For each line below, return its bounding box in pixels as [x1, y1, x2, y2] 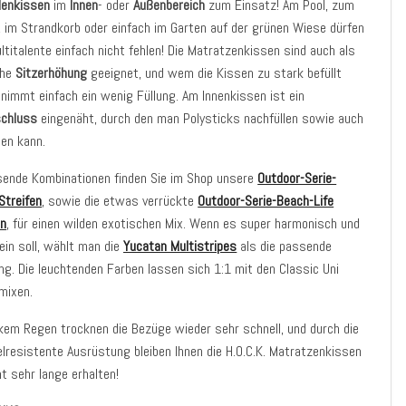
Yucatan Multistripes [123, 237, 237, 256]
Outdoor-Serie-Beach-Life [198, 191, 334, 210]
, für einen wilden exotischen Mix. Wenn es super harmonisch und [6, 214, 361, 233]
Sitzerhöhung [15, 63, 92, 82]
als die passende [237, 237, 333, 256]
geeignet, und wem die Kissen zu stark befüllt [91, 63, 343, 82]
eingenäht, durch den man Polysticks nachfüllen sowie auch [41, 109, 364, 128]
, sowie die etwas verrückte [42, 191, 198, 210]
